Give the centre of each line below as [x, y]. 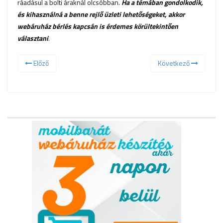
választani [33, 38]
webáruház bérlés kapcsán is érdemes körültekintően [98, 26]
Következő [174, 63]
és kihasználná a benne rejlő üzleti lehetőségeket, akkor [101, 14]
